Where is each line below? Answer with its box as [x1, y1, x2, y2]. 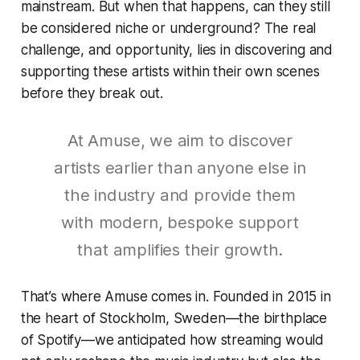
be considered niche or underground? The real [20, 19, 317, 36]
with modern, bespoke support [61, 211, 299, 232]
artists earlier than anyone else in [53, 157, 307, 178]
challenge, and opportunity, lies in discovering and [20, 41, 333, 58]
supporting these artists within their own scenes [20, 63, 320, 80]
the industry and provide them [63, 184, 297, 205]
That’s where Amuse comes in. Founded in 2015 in [20, 288, 331, 305]
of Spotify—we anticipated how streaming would [20, 331, 325, 348]
